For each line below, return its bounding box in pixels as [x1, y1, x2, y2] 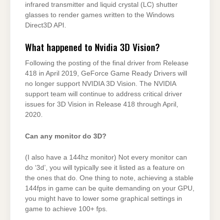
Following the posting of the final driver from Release [25, 59, 189, 67]
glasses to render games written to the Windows [25, 11, 174, 19]
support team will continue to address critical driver [25, 90, 182, 98]
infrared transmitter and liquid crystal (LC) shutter [25, 1, 178, 9]
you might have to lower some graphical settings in [25, 195, 182, 203]
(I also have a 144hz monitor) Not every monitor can [25, 154, 187, 162]
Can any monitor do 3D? [25, 132, 107, 140]
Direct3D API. [25, 22, 66, 29]
